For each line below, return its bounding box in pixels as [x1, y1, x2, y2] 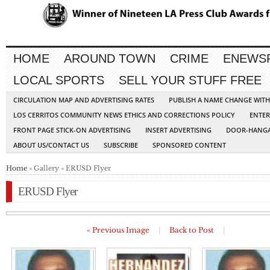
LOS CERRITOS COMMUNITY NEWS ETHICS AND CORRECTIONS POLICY [13, 110, 235, 120]
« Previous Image [87, 225, 149, 235]
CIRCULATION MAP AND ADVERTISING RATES [13, 95, 154, 105]
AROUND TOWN [64, 52, 155, 66]
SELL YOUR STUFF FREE [119, 74, 262, 87]
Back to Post [169, 225, 214, 235]
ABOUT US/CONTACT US [13, 140, 89, 150]
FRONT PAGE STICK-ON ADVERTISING [13, 125, 131, 135]
